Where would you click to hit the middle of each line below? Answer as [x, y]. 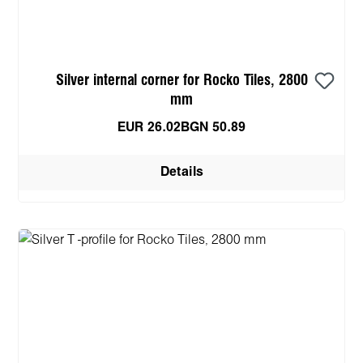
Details [181, 172]
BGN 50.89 [213, 127]
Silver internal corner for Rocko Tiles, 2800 [181, 80]
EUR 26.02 [149, 127]
